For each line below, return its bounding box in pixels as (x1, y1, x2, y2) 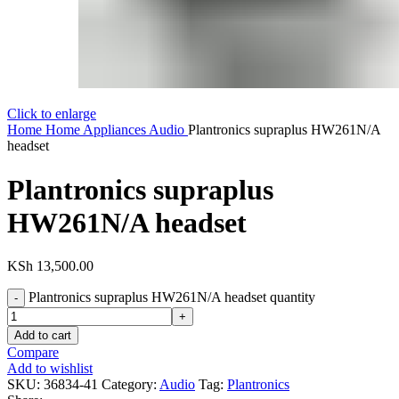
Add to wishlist (7, 361, 93, 377)
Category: (102, 377, 157, 393)
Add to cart (14, 329, 71, 343)
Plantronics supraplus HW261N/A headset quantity (28, 289, 315, 305)
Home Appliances (45, 122, 149, 138)
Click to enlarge (7, 106, 96, 122)
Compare (7, 345, 59, 361)
